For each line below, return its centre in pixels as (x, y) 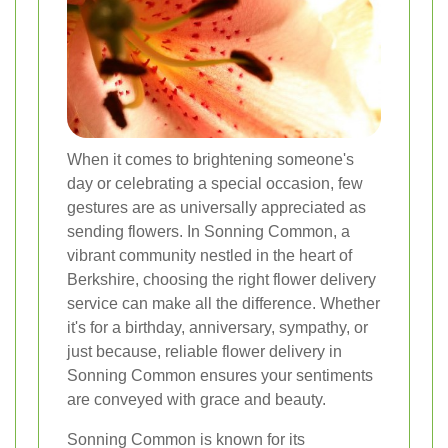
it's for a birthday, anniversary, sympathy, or (217, 328)
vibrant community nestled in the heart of (209, 256)
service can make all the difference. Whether (223, 304)
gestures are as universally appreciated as (216, 208)
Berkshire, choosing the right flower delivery (221, 280)
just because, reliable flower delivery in (204, 352)
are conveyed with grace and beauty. (196, 400)
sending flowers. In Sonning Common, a (208, 232)
